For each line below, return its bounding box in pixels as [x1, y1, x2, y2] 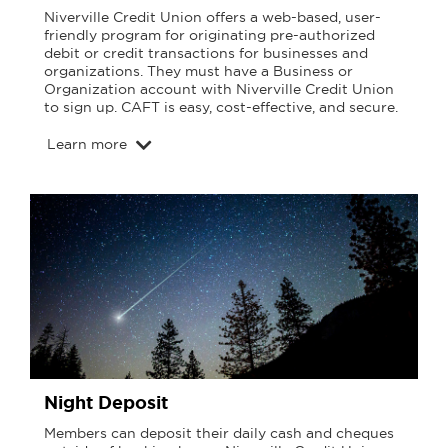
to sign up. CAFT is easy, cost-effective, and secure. [44, 98, 398, 117]
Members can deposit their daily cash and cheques [44, 423, 394, 442]
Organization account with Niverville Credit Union [44, 80, 394, 99]
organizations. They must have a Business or [44, 62, 353, 81]
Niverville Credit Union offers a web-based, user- [44, 8, 381, 27]
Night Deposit [44, 390, 168, 415]
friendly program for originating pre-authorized [44, 26, 375, 45]
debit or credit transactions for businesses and [44, 44, 368, 63]
